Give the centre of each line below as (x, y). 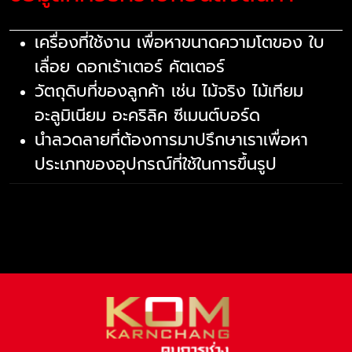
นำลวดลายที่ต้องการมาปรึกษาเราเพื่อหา (171, 140)
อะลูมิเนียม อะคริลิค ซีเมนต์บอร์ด (147, 115)
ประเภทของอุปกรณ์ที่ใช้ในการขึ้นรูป (156, 164)
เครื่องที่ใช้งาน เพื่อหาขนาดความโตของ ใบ (180, 42)
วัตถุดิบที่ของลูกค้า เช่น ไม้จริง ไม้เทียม (169, 91)
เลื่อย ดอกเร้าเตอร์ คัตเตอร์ (133, 67)
